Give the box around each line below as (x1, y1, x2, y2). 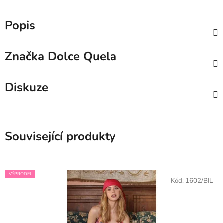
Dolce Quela (44, 48, 116, 65)
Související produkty (5, 128, 116, 145)
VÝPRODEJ (9, 171, 31, 177)
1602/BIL (185, 176, 213, 186)
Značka (5, 48, 44, 65)
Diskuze (5, 79, 48, 96)
